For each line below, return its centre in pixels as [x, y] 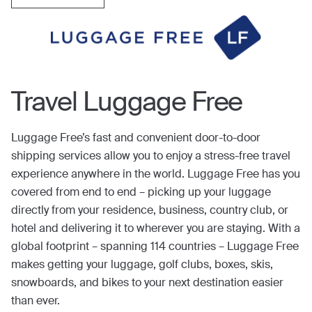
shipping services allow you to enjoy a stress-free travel [151, 156]
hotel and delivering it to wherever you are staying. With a [156, 228]
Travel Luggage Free [127, 102]
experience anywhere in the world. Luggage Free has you [156, 174]
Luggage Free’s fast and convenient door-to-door [136, 138]
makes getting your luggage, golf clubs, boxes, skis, [142, 264]
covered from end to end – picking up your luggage [141, 192]
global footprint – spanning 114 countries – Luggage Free [155, 246]
